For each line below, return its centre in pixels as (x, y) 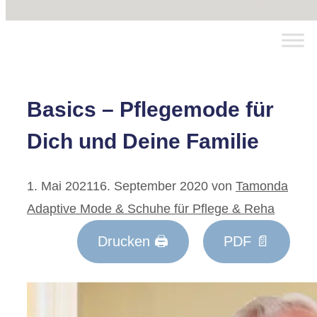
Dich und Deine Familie (143, 141)
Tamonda (262, 186)
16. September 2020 (150, 186)
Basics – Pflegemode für (150, 109)
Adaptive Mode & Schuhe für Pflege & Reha (151, 208)
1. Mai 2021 (60, 186)
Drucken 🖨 (133, 242)
